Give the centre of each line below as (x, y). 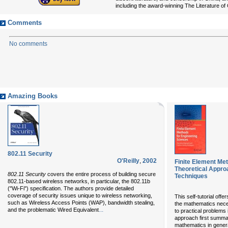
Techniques (191, 176)
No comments (28, 44)
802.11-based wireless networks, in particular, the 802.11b (79, 181)
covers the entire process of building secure (101, 174)
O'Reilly (128, 161)
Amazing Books (33, 96)
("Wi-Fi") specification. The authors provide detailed (71, 188)
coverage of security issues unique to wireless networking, (80, 195)
